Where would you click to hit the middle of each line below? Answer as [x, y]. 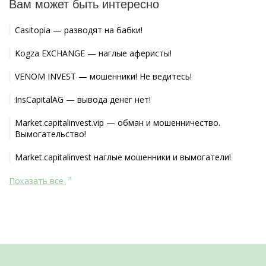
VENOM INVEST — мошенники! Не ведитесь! [103, 76]
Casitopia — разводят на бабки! [79, 30]
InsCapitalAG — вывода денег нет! [83, 99]
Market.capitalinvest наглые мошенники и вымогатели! [123, 157]
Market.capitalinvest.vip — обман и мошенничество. [118, 122]
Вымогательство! [50, 134]
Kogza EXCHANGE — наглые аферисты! [93, 53]
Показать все [37, 180]
